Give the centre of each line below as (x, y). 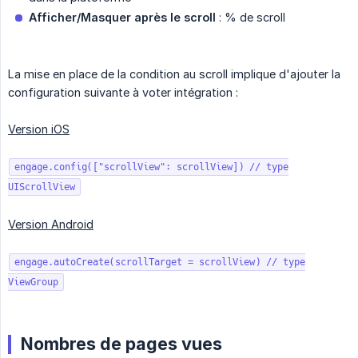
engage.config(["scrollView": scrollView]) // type (151, 167)
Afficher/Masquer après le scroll (122, 18)
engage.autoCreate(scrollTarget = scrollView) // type (160, 263)
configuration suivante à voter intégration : (123, 93)
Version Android (51, 225)
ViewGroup (33, 282)
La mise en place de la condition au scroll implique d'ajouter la (174, 74)
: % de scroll (251, 18)
